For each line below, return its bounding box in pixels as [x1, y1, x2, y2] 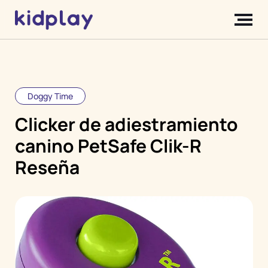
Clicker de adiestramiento [15, 112, 238, 137]
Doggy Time [28, 90, 73, 102]
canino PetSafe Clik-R [15, 133, 202, 159]
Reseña [15, 155, 80, 180]
